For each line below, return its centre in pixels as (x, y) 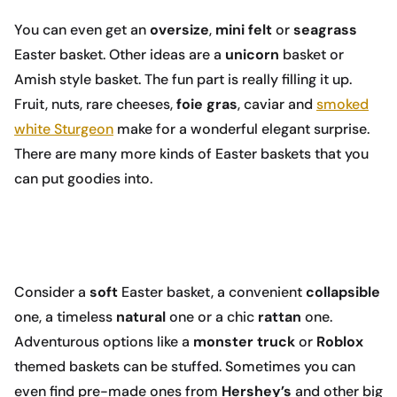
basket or (311, 55)
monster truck (246, 342)
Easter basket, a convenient (214, 292)
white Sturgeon (64, 129)
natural (143, 317)
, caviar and (277, 105)
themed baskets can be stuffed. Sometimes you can (185, 367)
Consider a (52, 292)
